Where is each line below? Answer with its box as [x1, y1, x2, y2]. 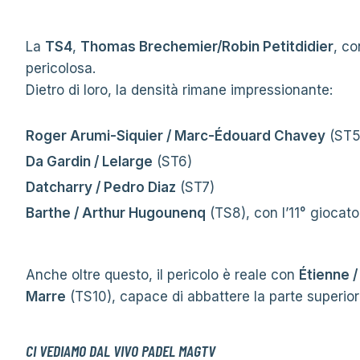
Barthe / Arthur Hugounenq [26, 205, 206, 221]
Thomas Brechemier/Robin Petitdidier [80, 39, 333, 55]
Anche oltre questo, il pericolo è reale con [26, 267, 299, 283]
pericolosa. [26, 60, 96, 76]
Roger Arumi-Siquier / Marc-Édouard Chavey [26, 128, 325, 144]
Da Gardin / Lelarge [26, 153, 153, 170]
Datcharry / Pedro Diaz [26, 179, 176, 195]
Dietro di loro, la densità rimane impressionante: [26, 82, 333, 98]
